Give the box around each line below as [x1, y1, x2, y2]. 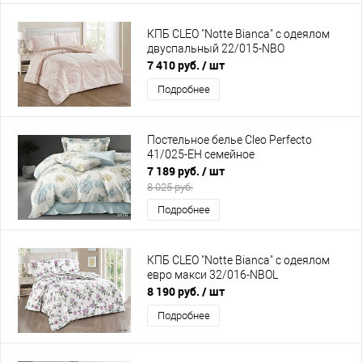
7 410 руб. [147, 57, 202, 73]
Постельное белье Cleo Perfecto [147, 133, 312, 147]
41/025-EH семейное [147, 148, 255, 162]
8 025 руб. [147, 181, 193, 193]
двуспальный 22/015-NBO [147, 42, 284, 56]
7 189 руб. [147, 163, 202, 179]
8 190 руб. [147, 284, 202, 299]
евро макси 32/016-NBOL [147, 268, 278, 282]
